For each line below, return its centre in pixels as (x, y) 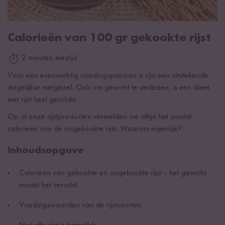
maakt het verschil (48, 185)
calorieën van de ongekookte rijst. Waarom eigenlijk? (95, 129)
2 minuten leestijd (48, 59)
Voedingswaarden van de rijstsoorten (80, 205)
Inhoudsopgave (45, 150)
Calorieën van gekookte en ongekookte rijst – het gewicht (113, 173)
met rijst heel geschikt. (42, 100)
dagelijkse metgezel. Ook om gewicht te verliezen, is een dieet (108, 88)
